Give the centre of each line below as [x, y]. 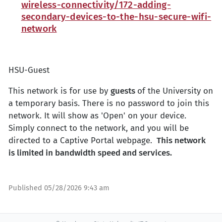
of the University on [175, 91]
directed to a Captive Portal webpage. [82, 141]
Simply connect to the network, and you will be [99, 128]
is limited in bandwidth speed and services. [90, 153]
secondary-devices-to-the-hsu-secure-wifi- [116, 17]
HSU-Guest [29, 70]
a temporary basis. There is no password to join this [109, 104]
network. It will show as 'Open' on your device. [97, 116]
